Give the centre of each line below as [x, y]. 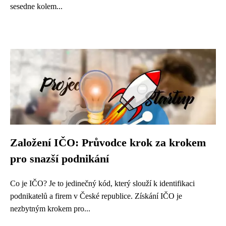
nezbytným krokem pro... [50, 209]
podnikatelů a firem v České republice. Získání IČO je [96, 196]
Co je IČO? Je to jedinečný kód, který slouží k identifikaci [102, 183]
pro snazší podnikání [60, 159]
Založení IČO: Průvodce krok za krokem [108, 143]
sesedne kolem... [36, 6]
